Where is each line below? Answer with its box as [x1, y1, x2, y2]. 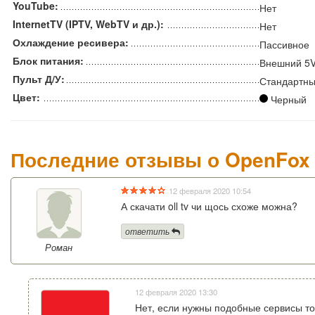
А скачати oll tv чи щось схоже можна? [120, 199, 297, 214]
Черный [270, 92, 307, 107]
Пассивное [259, 37, 309, 52]
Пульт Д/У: [13, 72, 65, 86]
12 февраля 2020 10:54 [167, 185, 252, 197]
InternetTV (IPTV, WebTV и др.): [13, 17, 164, 32]
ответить [124, 225, 169, 238]
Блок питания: [13, 53, 84, 68]
